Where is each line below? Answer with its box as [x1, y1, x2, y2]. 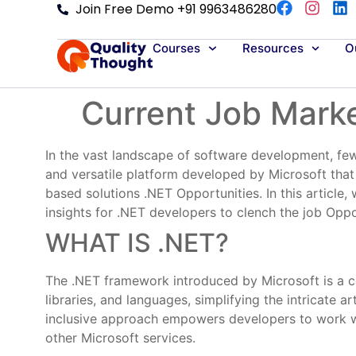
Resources [242, 41, 304, 56]
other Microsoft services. [45, 330, 195, 346]
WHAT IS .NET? [45, 227, 229, 258]
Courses [153, 41, 200, 56]
